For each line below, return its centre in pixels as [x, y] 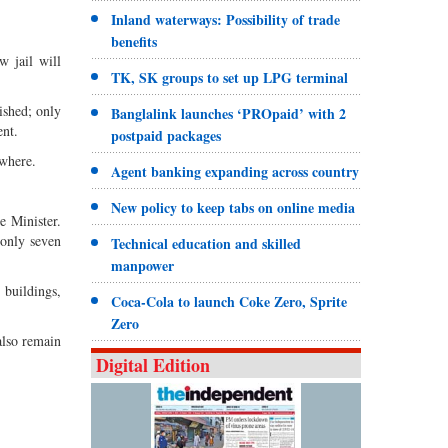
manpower [142, 265]
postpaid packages [165, 135]
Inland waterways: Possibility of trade [225, 19]
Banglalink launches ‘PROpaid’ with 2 [228, 113]
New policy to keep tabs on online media [232, 207]
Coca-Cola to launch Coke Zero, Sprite [228, 301]
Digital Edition [152, 364]
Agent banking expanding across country [234, 171]
